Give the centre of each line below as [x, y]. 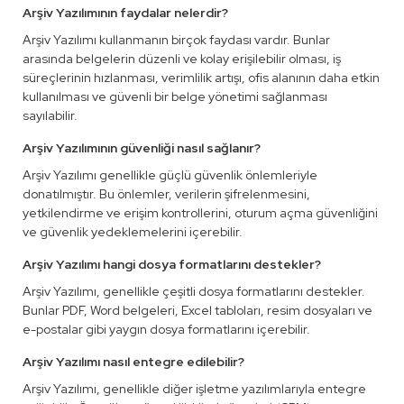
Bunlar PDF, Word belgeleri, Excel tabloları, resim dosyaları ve [197, 310]
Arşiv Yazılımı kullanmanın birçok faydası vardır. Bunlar [176, 40]
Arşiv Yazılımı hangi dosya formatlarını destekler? [172, 264]
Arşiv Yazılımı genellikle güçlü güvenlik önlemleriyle [170, 175]
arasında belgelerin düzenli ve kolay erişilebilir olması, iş [182, 59]
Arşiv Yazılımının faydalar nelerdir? [125, 13]
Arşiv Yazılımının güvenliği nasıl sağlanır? [142, 148]
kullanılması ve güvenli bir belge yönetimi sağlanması [175, 96]
